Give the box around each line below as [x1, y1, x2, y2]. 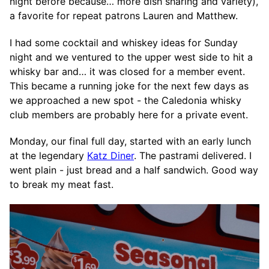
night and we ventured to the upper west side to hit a [10, 50, 253, 63]
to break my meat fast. [10, 178, 113, 191]
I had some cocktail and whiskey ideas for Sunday [10, 36, 238, 49]
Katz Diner [87, 150, 134, 162]
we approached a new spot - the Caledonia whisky [10, 94, 241, 106]
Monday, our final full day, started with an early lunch [10, 135, 251, 148]
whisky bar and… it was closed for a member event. [10, 65, 245, 77]
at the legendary [10, 150, 87, 162]
